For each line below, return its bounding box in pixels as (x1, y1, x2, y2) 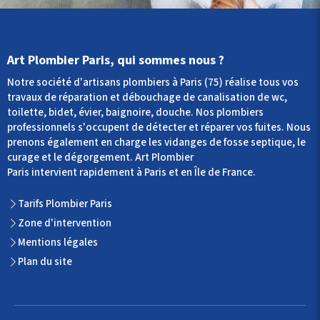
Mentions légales (18, 235, 98, 251)
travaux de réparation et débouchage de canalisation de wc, (7, 90, 287, 106)
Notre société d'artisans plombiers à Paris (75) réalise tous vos (7, 75, 299, 91)
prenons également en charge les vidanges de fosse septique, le (7, 135, 306, 151)
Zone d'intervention (18, 216, 111, 231)
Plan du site (18, 254, 72, 270)
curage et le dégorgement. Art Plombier (7, 150, 194, 166)
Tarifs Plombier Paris (18, 196, 112, 212)
